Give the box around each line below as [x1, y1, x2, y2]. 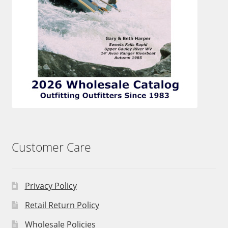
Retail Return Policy [24, 199, 99, 211]
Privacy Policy [24, 180, 77, 191]
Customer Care [11, 139, 91, 155]
